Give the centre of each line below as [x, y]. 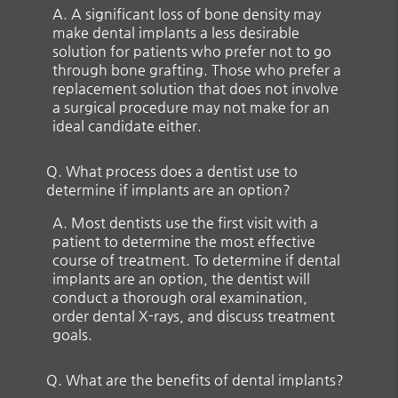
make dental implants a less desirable [176, 32]
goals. [73, 334]
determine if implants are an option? [169, 189]
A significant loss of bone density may [196, 13]
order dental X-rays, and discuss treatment [194, 315]
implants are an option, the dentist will [182, 278]
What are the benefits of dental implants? [205, 379]
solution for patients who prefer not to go [192, 51]
